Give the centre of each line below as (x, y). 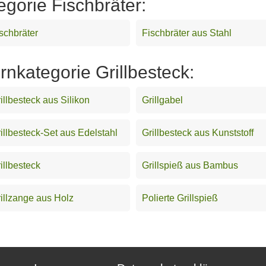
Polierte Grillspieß (180, 198)
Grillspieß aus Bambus (190, 165)
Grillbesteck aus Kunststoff (198, 132)
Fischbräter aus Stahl (187, 33)
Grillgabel (162, 100)
